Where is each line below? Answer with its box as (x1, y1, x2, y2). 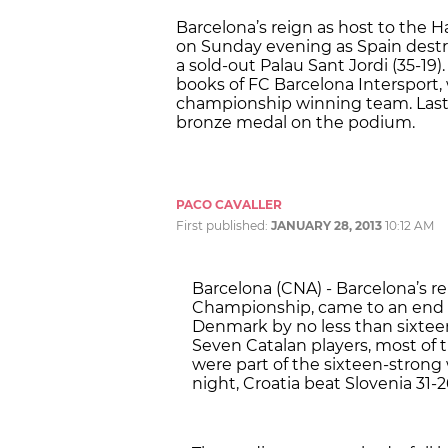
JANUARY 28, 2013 (271, 217, 382, 233)
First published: (176, 217, 271, 233)
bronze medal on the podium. (176, 112, 415, 132)
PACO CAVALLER (176, 196, 282, 212)
